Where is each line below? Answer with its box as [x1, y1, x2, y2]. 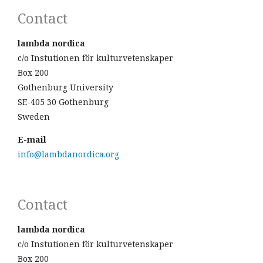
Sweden [18, 111, 50, 122]
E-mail [18, 134, 46, 145]
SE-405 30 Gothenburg [18, 96, 109, 107]
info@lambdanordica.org [18, 149, 119, 160]
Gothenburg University [18, 82, 113, 93]
